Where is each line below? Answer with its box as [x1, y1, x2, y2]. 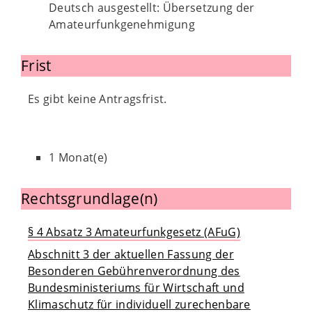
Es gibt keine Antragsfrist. [28, 91, 167, 107]
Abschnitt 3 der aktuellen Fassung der [28, 247, 234, 262]
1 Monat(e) [49, 150, 108, 165]
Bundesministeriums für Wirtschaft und [28, 280, 244, 295]
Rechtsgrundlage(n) [21, 189, 158, 208]
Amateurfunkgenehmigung [49, 17, 196, 32]
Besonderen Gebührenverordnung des [28, 263, 240, 279]
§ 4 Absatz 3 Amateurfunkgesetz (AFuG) [28, 224, 240, 240]
